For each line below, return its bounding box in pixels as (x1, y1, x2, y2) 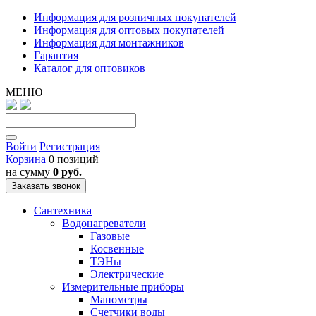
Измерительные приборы (62, 281, 184, 293)
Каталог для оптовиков (34, 62, 145, 74)
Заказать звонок (11, 181, 80, 191)
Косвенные (90, 243, 144, 255)
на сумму (6, 166, 53, 178)
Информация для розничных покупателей (34, 11, 236, 23)
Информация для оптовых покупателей (34, 24, 224, 36)
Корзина (6, 153, 46, 165)
